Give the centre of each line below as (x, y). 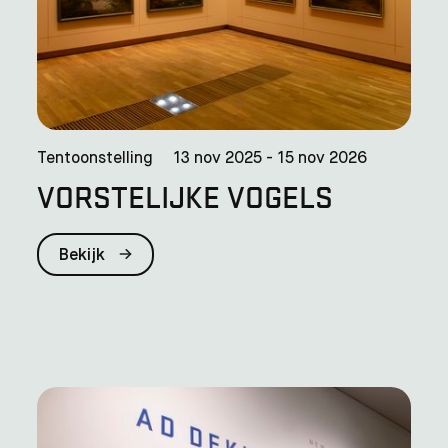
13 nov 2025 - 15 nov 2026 (270, 158)
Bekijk (84, 255)
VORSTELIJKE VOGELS (185, 195)
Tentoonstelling (95, 158)
